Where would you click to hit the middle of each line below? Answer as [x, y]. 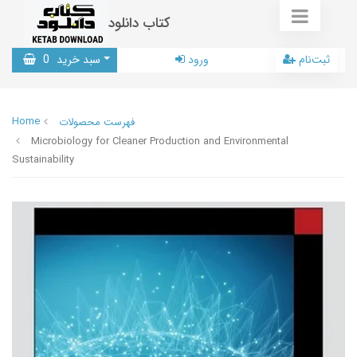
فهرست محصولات [97, 122]
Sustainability [43, 160]
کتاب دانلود [139, 24]
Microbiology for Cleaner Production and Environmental [160, 141]
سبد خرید [77, 60]
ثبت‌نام [314, 60]
